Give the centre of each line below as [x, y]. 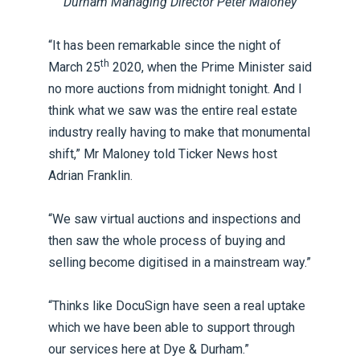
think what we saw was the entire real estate [173, 110]
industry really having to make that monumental [179, 132]
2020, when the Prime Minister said [211, 67]
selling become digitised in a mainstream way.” [180, 262]
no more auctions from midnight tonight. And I [175, 88]
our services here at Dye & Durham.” [149, 349]
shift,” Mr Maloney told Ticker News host [163, 153]
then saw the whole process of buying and [167, 240]
